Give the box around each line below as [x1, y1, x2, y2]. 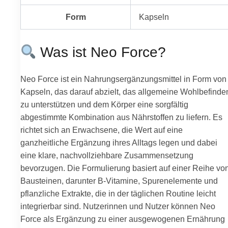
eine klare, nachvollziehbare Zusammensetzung [20, 151, 193, 160]
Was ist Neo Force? [36, 44, 166, 61]
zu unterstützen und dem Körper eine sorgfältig [20, 100, 188, 109]
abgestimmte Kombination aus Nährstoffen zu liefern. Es [20, 112, 222, 122]
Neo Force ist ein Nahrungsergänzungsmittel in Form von [20, 74, 226, 84]
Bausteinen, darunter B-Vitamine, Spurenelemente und [20, 176, 218, 186]
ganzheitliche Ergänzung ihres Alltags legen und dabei [20, 138, 217, 148]
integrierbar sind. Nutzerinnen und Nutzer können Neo [20, 202, 215, 211]
